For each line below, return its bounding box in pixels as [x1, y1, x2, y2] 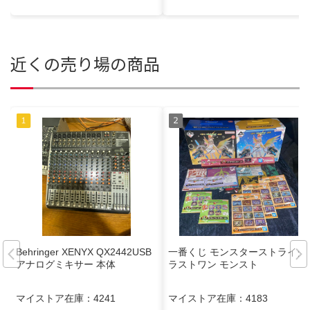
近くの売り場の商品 [10, 51, 160, 75]
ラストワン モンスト [168, 259, 258, 271]
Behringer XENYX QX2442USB [16, 246, 152, 258]
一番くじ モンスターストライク [168, 246, 307, 258]
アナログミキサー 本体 [16, 259, 116, 271]
